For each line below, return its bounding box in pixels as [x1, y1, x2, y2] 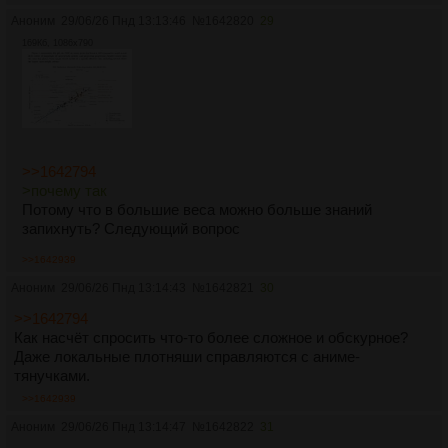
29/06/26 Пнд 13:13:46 [61, 13, 186, 28]
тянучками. [14, 367, 90, 385]
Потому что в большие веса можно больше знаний [22, 201, 372, 219]
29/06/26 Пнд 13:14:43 [61, 281, 186, 296]
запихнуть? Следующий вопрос [22, 220, 240, 238]
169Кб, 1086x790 [22, 37, 93, 48]
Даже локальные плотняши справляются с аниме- [14, 348, 360, 366]
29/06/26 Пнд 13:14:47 [61, 420, 186, 435]
